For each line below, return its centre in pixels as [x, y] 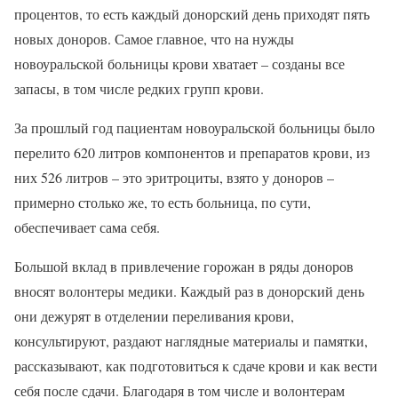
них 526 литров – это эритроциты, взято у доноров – [174, 177]
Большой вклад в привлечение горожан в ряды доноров [184, 266]
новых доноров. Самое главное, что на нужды [154, 39]
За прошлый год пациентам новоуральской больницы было [195, 127]
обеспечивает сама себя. [87, 227]
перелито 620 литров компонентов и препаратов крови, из [192, 152]
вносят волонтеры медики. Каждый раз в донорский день [189, 291]
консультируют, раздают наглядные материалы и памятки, [191, 341]
